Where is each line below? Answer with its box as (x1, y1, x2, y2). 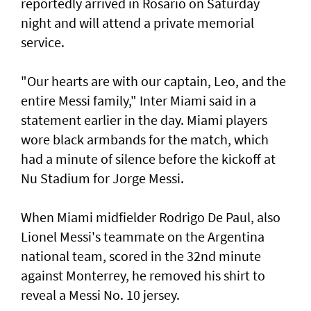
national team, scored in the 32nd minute (21, 247, 261, 265)
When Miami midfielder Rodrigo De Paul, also (21, 208, 280, 226)
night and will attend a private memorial (21, 14, 254, 32)
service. (21, 33, 65, 51)
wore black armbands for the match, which (21, 131, 269, 149)
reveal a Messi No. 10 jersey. (21, 286, 180, 304)
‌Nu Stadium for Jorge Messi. (21, 169, 184, 187)
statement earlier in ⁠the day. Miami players (21, 111, 267, 129)
